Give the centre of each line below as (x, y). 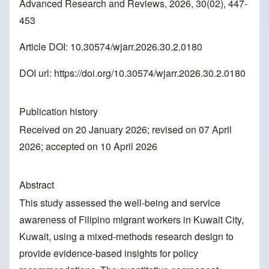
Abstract (37, 185)
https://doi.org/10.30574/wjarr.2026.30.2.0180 (150, 73)
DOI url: (37, 73)
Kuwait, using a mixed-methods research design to (126, 237)
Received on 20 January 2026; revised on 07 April (125, 130)
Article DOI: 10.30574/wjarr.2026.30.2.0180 (111, 47)
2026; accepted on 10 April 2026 (88, 147)
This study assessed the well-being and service (120, 203)
